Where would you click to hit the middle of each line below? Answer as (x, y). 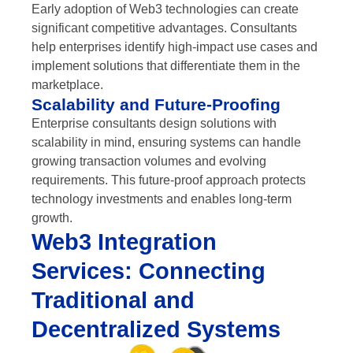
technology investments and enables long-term (162, 199)
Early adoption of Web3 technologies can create (165, 9)
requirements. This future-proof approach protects (169, 180)
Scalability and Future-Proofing (156, 104)
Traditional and (113, 300)
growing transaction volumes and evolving (149, 161)
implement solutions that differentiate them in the (166, 65)
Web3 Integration (124, 242)
